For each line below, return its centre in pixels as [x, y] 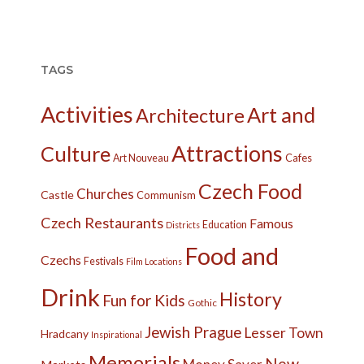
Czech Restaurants [102, 223]
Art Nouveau [141, 158]
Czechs [61, 260]
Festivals [104, 261]
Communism [166, 195]
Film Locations [154, 261]
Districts [183, 225]
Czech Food [250, 191]
